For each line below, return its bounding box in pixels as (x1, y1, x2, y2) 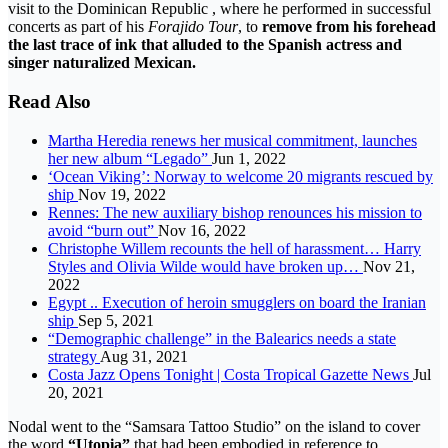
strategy (48, 347, 100, 365)
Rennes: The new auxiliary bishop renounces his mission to (48, 203, 422, 221)
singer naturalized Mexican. (8, 54, 196, 72)
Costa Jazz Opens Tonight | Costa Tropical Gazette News (48, 365, 413, 383)
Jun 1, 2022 (212, 149, 286, 167)
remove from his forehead (262, 18, 436, 36)
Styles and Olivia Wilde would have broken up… (48, 257, 363, 275)
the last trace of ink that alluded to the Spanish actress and (8, 36, 402, 54)
